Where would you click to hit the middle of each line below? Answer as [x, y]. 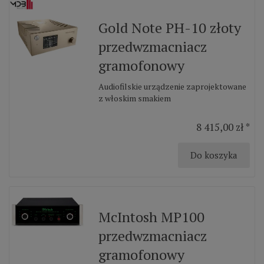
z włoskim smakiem [135, 98]
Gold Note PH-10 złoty [170, 28]
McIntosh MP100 [152, 217]
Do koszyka [214, 155]
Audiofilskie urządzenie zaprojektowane [173, 86]
